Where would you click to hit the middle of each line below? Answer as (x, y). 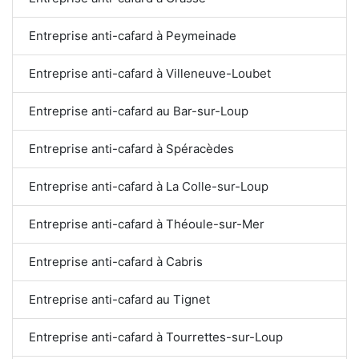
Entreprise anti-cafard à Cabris (116, 261)
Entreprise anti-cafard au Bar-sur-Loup (139, 111)
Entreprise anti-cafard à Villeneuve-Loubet (150, 73)
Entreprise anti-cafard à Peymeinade (133, 35)
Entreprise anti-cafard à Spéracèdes (131, 148)
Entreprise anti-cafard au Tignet (119, 299)
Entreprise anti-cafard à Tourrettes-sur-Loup (156, 337)
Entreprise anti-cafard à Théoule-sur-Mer (147, 224)
